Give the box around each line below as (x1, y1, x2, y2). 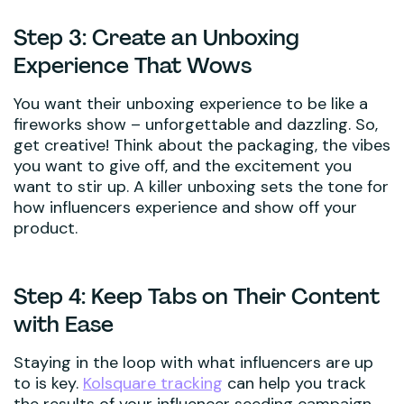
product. (14, 216, 78, 239)
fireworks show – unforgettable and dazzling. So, (14, 113, 378, 135)
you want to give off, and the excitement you (14, 154, 352, 177)
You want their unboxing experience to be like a (14, 92, 368, 115)
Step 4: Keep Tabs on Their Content (14, 281, 380, 310)
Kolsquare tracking (83, 372, 223, 394)
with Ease (14, 309, 114, 338)
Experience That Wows (14, 50, 252, 79)
